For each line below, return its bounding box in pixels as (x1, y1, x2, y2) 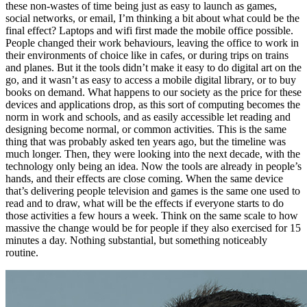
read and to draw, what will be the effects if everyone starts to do (5, 197, 284, 209)
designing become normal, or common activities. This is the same (5, 123, 286, 135)
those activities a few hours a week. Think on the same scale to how (5, 209, 298, 221)
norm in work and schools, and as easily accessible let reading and (5, 110, 291, 123)
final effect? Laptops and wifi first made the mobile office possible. (5, 24, 293, 36)
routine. (5, 246, 38, 258)
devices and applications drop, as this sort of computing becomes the (5, 98, 300, 110)
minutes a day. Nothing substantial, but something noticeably (5, 234, 267, 246)
